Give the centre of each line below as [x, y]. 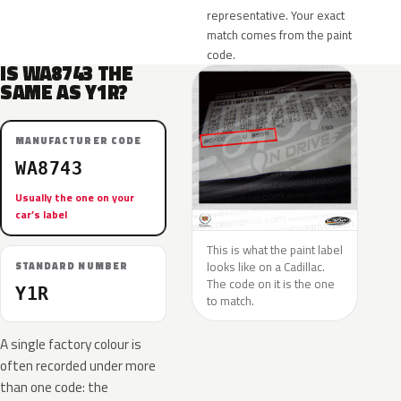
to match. [230, 301]
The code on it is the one [271, 284]
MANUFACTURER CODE [78, 141]
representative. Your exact [276, 15]
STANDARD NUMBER [72, 266]
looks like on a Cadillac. [266, 267]
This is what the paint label [275, 250]
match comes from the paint [279, 35]
